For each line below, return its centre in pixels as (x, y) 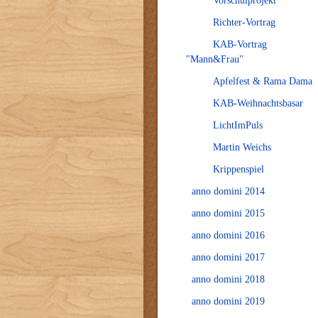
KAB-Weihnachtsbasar (258, 103)
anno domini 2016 (228, 235)
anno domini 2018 (228, 279)
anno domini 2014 (228, 191)
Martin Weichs (242, 147)
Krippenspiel (238, 169)
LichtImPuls (238, 125)
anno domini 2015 (228, 213)
